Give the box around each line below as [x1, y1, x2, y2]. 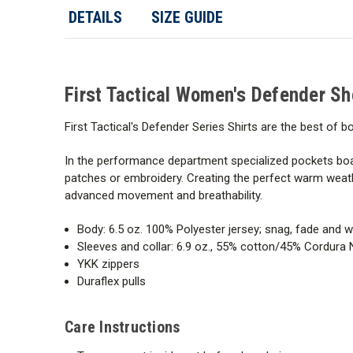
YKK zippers [77, 256, 140, 271]
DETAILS [68, 7, 122, 27]
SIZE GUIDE [150, 7, 223, 27]
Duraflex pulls [77, 273, 147, 288]
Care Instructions [65, 317, 180, 336]
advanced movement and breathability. [65, 188, 262, 203]
